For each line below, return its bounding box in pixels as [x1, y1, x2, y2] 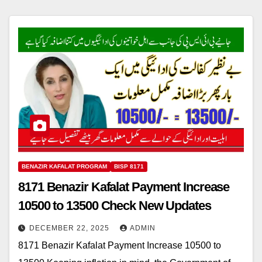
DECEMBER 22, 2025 [29, 224, 112, 233]
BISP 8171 [114, 163, 144, 170]
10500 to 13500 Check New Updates [18, 198, 211, 213]
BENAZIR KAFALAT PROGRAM [22, 163, 107, 170]
